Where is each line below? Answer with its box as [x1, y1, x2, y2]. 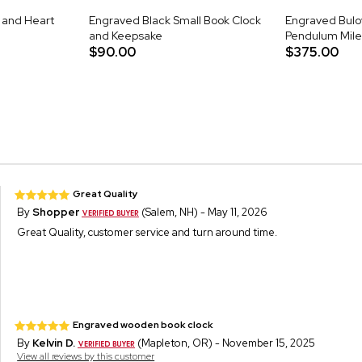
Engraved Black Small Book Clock [89, 12, 261, 27]
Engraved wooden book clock [73, 318, 214, 331]
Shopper [32, 204, 80, 219]
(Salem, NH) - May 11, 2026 [139, 204, 268, 219]
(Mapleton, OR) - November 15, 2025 [135, 335, 316, 350]
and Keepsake [89, 27, 162, 43]
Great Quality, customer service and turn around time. [17, 225, 278, 239]
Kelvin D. [32, 335, 76, 350]
